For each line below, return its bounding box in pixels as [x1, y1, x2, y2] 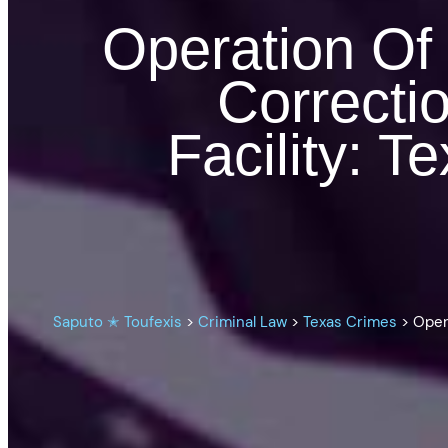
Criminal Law [198, 312, 288, 333]
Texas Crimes [303, 312, 398, 333]
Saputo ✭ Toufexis [53, 312, 183, 333]
